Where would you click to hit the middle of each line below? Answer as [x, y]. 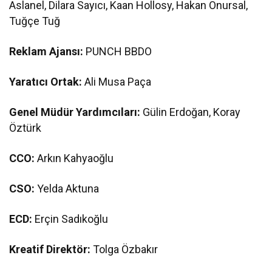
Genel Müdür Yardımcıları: [75, 112]
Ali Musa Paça [117, 81]
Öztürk [27, 127]
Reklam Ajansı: [46, 51]
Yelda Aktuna [68, 188]
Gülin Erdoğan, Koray [191, 112]
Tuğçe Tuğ [35, 21]
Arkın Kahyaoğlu [76, 158]
